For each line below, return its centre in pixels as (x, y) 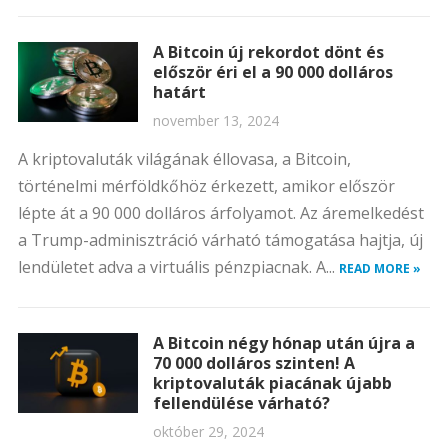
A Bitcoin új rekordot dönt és (268, 52)
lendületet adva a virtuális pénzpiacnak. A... (178, 267)
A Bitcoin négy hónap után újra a (283, 343)
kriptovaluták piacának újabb (272, 383)
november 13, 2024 (215, 120)
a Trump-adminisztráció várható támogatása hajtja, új (220, 240)
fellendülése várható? (241, 403)
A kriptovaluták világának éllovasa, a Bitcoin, (184, 159)
